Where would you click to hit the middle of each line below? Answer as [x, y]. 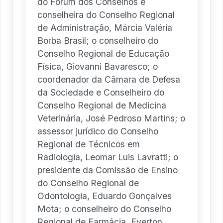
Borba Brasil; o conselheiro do [98, 41]
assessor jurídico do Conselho [98, 131]
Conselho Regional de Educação [103, 54]
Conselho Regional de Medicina [102, 106]
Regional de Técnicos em [89, 144]
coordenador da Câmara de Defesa [109, 80]
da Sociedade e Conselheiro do [101, 93]
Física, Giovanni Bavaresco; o [98, 67]
